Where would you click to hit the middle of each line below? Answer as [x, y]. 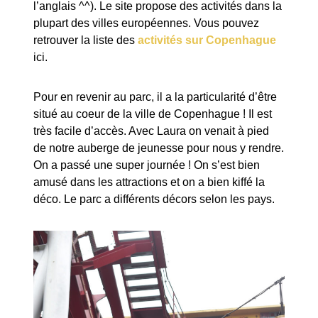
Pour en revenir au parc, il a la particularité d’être [155, 97]
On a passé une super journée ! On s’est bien [147, 165]
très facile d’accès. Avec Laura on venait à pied [152, 131]
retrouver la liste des [86, 40]
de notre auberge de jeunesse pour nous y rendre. [159, 148]
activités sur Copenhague [207, 40]
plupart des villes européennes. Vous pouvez [147, 23]
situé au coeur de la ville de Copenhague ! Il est [153, 114]
